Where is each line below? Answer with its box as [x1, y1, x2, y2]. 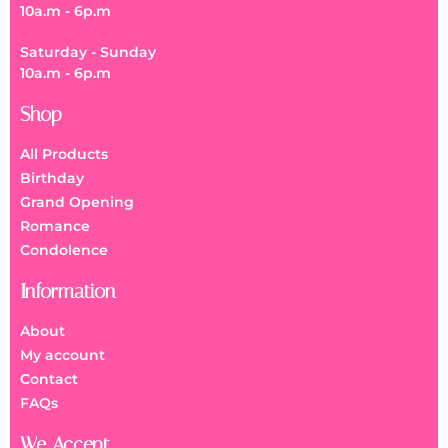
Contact [20, 370, 78, 389]
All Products [20, 145, 108, 164]
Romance [20, 217, 90, 236]
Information [20, 279, 116, 304]
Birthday [20, 169, 84, 188]
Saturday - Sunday [20, 43, 156, 62]
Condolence [20, 241, 108, 260]
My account [20, 346, 105, 365]
